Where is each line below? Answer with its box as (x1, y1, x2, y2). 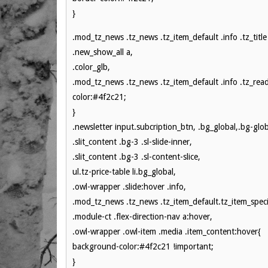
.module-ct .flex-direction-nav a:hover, (72, 212, 212, 221)
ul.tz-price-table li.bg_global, (72, 167, 176, 176)
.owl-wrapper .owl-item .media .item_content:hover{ (72, 227, 261, 236)
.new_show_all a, (72, 47, 133, 57)
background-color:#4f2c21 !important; (72, 242, 214, 251)
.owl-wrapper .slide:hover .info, (72, 182, 186, 191)
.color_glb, (72, 62, 110, 72)
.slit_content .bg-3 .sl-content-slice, (72, 152, 200, 162)
